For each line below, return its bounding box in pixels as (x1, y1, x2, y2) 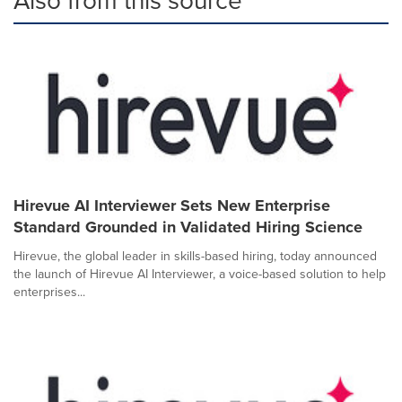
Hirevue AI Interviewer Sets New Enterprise (13, 194, 330, 217)
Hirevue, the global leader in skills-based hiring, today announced (13, 247, 377, 265)
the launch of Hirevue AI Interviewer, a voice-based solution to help (13, 265, 386, 283)
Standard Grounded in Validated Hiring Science (13, 215, 363, 239)
